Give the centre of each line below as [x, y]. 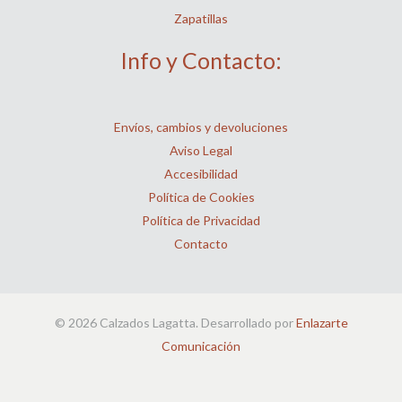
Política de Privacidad [201, 220]
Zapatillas [201, 18]
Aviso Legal [201, 150]
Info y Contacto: [201, 60]
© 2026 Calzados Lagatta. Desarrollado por [175, 322]
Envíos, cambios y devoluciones [201, 127]
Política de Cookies [201, 197]
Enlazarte [322, 322]
